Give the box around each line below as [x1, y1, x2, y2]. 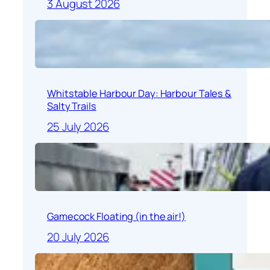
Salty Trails [47, 99, 96, 113]
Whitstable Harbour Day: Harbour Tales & [47, 87, 232, 101]
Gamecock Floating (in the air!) [47, 210, 186, 224]
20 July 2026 [47, 228, 109, 245]
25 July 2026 [47, 118, 109, 134]
